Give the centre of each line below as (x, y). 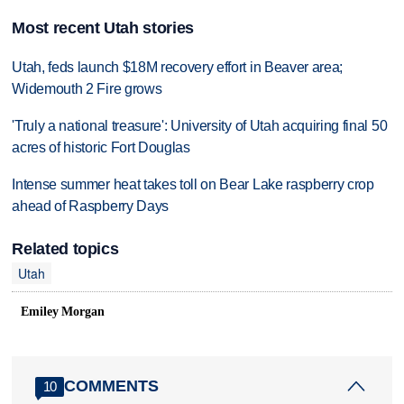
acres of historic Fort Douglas (101, 147)
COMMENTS (112, 386)
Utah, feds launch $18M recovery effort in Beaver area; (178, 68)
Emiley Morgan (63, 311)
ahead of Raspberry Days (90, 206)
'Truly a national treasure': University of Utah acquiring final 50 (200, 125)
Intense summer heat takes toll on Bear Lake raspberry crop (193, 184)
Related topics (65, 249)
